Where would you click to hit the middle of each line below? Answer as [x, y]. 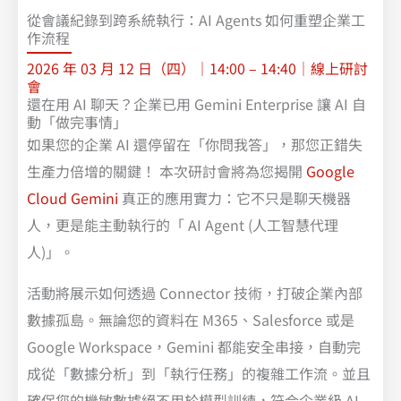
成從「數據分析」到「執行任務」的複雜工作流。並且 [199, 373]
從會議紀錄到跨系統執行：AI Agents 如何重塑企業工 [196, 19]
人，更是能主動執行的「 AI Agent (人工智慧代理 [183, 224]
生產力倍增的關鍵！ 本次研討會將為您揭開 [166, 171]
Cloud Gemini [73, 197]
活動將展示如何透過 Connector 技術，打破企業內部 [195, 292]
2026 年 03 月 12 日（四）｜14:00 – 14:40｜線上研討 [197, 68]
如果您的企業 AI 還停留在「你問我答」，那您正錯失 [195, 144]
